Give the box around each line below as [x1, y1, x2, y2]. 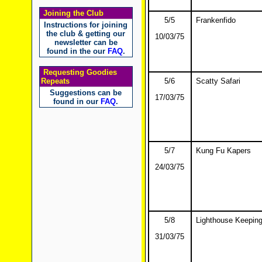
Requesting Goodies [40, 68, 117, 77]
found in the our [46, 47, 108, 56]
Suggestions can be [50, 88, 122, 97]
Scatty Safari [195, 77, 240, 85]
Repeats [40, 77, 70, 85]
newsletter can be [54, 38, 118, 47]
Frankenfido [195, 16, 236, 25]
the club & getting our [46, 29, 125, 38]
